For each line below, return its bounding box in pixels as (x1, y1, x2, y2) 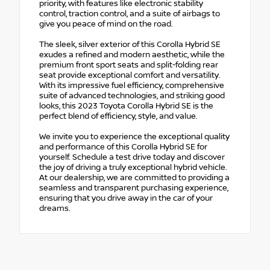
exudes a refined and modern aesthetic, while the (39, 50, 225, 60)
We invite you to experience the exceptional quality (39, 132, 230, 142)
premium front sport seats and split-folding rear (39, 60, 218, 71)
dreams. (39, 204, 71, 214)
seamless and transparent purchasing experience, (39, 183, 228, 193)
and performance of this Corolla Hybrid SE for (39, 142, 207, 152)
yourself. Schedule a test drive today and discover (39, 152, 225, 163)
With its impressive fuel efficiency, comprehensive (39, 81, 224, 91)
